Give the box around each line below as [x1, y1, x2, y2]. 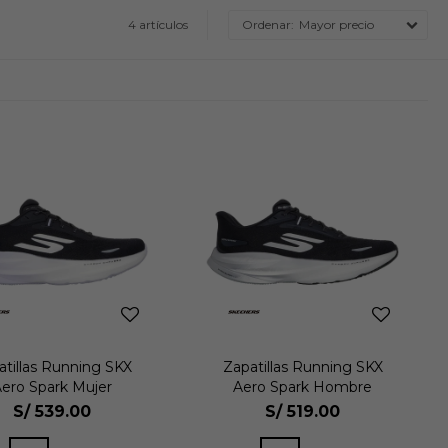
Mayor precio [299, 16, 374, 32]
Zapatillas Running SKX [222, 357, 383, 376]
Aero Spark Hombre [233, 377, 373, 396]
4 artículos [128, 16, 188, 32]
